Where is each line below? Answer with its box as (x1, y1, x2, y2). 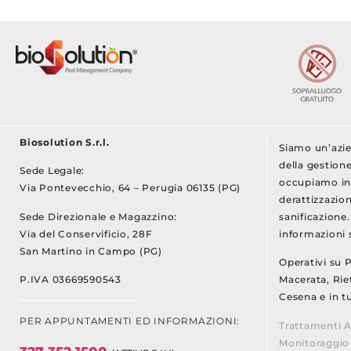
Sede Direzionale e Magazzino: (20, 210, 178, 223)
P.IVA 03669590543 (20, 273, 121, 285)
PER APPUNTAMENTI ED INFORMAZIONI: (20, 314, 241, 327)
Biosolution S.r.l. (20, 136, 110, 148)
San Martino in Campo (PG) (20, 244, 162, 257)
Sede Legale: (20, 165, 85, 177)
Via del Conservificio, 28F (20, 227, 153, 240)
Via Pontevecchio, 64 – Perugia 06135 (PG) (20, 182, 241, 194)
